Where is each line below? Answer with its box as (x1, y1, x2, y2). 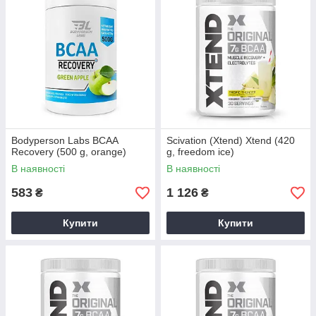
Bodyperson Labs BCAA (11, 135, 118, 146)
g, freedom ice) (166, 146, 234, 157)
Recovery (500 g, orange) (11, 146, 126, 157)
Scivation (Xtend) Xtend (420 (166, 135, 295, 146)
